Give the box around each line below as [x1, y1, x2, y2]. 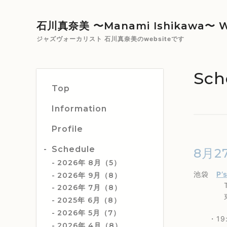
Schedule [52, 144, 95, 154]
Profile [52, 124, 83, 134]
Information [52, 104, 107, 113]
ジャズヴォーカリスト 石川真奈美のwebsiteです [36, 35, 184, 43]
